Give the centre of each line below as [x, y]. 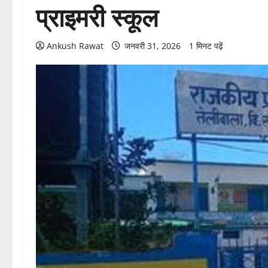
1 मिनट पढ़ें [206, 45]
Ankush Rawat [75, 45]
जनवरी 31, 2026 [153, 45]
